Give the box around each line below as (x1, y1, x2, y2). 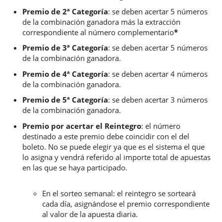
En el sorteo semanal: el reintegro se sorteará (42, 188, 196, 198)
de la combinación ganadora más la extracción (22, 16, 180, 27)
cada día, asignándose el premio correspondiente (42, 199, 210, 209)
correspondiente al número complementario (22, 27, 174, 37)
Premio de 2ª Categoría (22, 6, 108, 16)
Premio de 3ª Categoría (22, 43, 108, 53)
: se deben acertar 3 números (108, 95, 208, 105)
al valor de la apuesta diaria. (42, 209, 138, 219)
